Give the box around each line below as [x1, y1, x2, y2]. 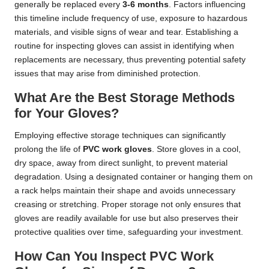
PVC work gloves [83, 145, 152, 154]
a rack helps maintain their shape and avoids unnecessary [14, 186, 235, 196]
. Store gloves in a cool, [152, 145, 241, 154]
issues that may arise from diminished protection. [14, 69, 201, 79]
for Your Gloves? [14, 106, 119, 121]
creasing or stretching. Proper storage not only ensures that [14, 200, 241, 210]
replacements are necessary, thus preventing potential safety [14, 55, 246, 65]
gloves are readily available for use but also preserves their [14, 214, 238, 223]
